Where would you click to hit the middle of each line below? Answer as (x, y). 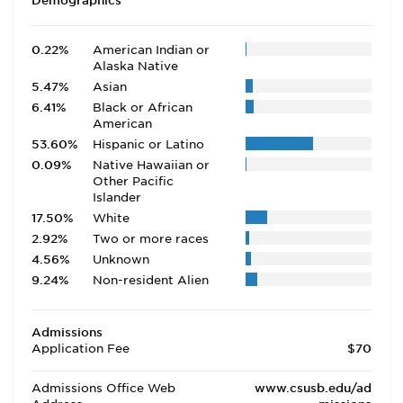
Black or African (142, 107)
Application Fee (81, 349)
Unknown (121, 260)
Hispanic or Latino (148, 144)
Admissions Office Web (103, 388)
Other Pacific (133, 181)
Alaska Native (135, 66)
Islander (116, 197)
